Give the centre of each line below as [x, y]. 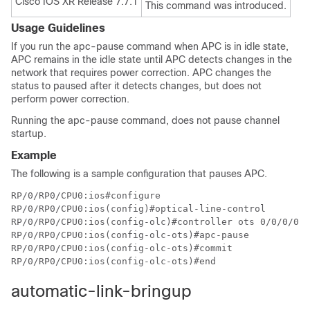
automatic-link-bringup [101, 291]
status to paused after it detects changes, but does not [136, 86]
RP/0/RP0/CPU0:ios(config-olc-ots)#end [113, 261]
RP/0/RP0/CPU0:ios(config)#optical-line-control [138, 209]
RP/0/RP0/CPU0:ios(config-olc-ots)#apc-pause [130, 235]
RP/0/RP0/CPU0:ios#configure [86, 195]
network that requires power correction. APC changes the [141, 73]
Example [34, 155]
